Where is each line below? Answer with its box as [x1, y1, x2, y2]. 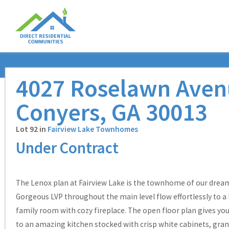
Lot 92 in [16, 124, 48, 134]
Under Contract [16, 138, 119, 157]
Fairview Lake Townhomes [48, 124, 138, 134]
